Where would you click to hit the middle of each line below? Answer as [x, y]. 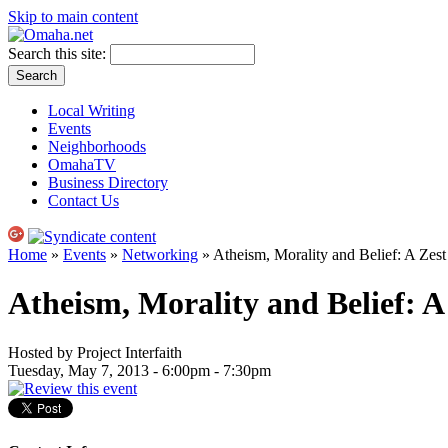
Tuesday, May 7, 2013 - [85, 370]
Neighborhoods [97, 146]
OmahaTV [82, 164]
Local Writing [91, 110]
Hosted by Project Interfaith [95, 352]
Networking [160, 254]
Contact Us [83, 200]
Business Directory [108, 182]
